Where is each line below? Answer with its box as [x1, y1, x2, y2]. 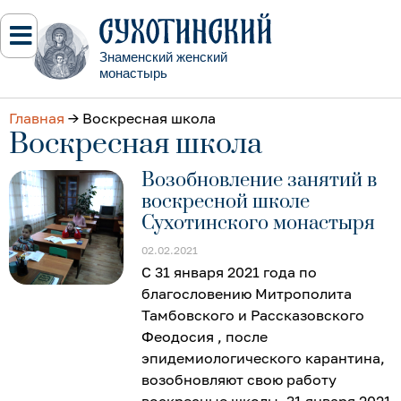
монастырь [99, 64, 167, 81]
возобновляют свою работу [141, 370, 337, 388]
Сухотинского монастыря [141, 210, 376, 235]
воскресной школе [141, 189, 311, 214]
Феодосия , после [141, 327, 269, 346]
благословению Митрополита [141, 284, 353, 303]
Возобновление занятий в [141, 167, 378, 192]
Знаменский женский [99, 48, 227, 64]
